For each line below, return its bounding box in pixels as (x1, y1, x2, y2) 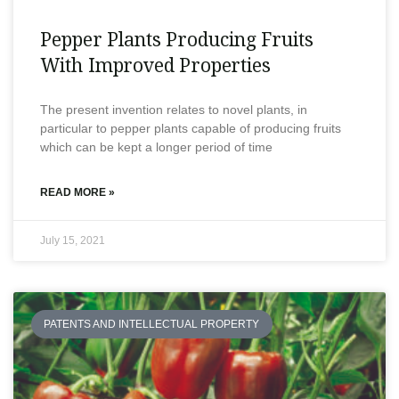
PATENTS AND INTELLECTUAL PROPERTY (44, 317, 260, 330)
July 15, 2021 (40, 233, 105, 247)
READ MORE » (40, 185, 115, 199)
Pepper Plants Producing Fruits (40, 26, 314, 52)
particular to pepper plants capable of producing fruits (40, 120, 341, 135)
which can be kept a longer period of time (40, 139, 273, 154)
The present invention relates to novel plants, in (40, 102, 307, 117)
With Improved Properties (40, 52, 272, 77)
